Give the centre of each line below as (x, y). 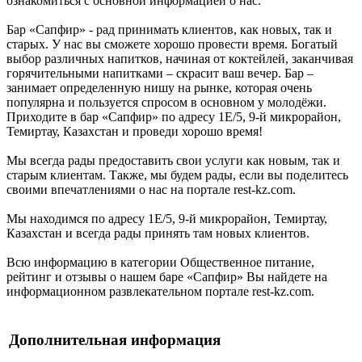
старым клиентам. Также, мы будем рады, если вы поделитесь (177, 175)
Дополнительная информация (115, 339)
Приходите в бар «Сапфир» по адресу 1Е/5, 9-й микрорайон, (174, 116)
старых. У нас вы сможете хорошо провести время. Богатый (172, 44)
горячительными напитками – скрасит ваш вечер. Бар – (160, 73)
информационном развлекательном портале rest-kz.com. (160, 291)
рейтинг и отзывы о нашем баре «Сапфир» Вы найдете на (167, 276)
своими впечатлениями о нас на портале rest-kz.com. (151, 189)
